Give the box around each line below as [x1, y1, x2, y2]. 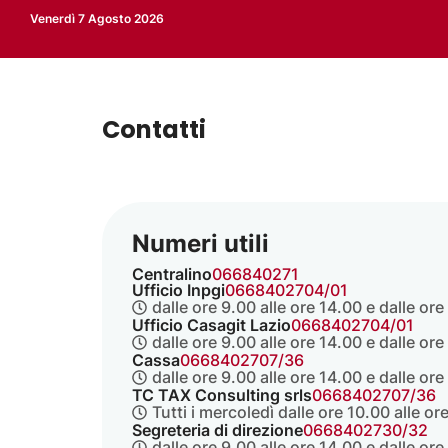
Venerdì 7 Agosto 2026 [30, 11, 164, 26]
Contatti [102, 113, 206, 146]
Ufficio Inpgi [132, 280, 225, 300]
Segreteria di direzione [132, 420, 303, 440]
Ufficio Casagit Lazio [132, 315, 291, 335]
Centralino [132, 264, 212, 284]
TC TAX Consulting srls [132, 385, 312, 405]
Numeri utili [132, 229, 269, 258]
